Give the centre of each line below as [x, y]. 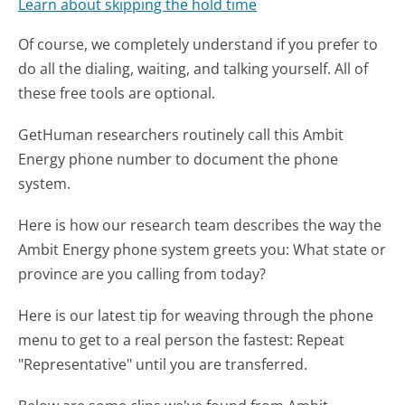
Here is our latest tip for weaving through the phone [196, 316]
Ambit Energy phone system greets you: [156, 250]
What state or [340, 250]
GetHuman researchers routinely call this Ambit [181, 134]
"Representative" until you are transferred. [163, 365]
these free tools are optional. [117, 93]
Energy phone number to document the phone [179, 159]
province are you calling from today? [142, 274]
